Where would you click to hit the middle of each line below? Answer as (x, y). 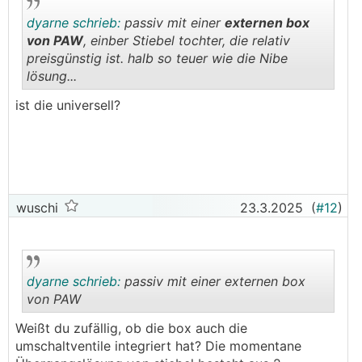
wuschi (35, 208)
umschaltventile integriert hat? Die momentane (158, 346)
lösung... (52, 76)
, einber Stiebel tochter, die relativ (187, 40)
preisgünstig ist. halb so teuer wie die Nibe (157, 58)
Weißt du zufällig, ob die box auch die (131, 328)
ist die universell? (68, 105)
